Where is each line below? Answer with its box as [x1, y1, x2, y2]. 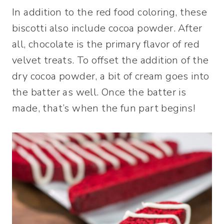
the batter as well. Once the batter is [12, 85, 186, 99]
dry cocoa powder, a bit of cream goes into [12, 69, 209, 83]
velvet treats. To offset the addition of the [12, 53, 209, 67]
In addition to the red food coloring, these [12, 5, 207, 19]
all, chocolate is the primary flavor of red [12, 37, 200, 51]
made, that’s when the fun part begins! [12, 101, 195, 115]
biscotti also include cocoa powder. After [12, 21, 202, 35]
